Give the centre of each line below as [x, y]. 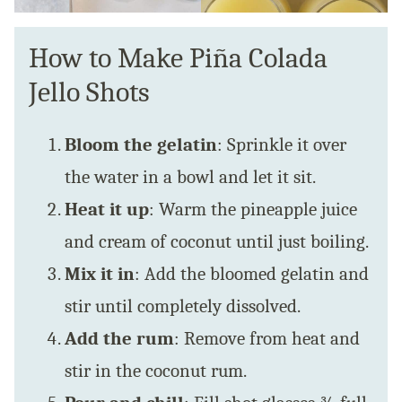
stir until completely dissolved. [183, 306]
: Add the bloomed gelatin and [252, 273]
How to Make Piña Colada [178, 57]
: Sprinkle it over [282, 144]
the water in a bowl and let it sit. [190, 176]
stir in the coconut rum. [156, 370]
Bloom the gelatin [141, 144]
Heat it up [107, 209]
